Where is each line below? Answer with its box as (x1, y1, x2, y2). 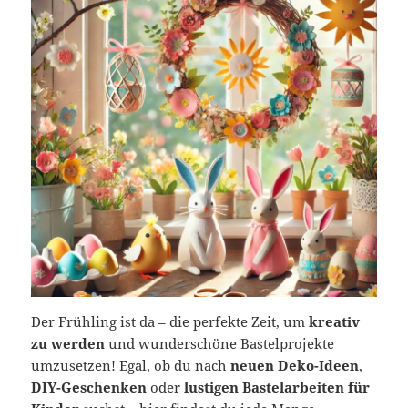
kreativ (309, 312, 361, 331)
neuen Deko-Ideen (230, 356, 360, 375)
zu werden (31, 334, 106, 353)
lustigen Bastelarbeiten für (184, 378, 371, 397)
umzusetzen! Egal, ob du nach (31, 356, 231, 375)
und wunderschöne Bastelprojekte (105, 334, 335, 353)
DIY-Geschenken (31, 378, 148, 397)
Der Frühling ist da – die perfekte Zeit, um (31, 312, 310, 331)
